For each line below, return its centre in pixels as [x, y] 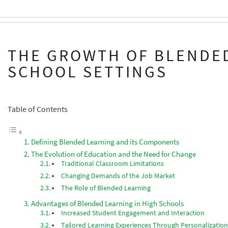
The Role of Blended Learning [106, 188]
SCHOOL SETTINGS [88, 72]
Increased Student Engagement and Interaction [133, 213]
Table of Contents [38, 109]
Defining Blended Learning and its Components [105, 141]
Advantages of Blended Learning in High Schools [108, 203]
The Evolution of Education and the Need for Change [114, 154]
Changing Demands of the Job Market [118, 176]
